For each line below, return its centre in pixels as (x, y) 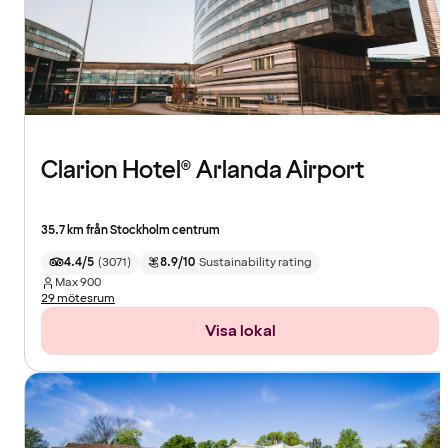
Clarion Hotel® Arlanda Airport (203, 170)
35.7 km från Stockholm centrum (130, 230)
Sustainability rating (255, 262)
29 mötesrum (78, 298)
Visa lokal (240, 330)
